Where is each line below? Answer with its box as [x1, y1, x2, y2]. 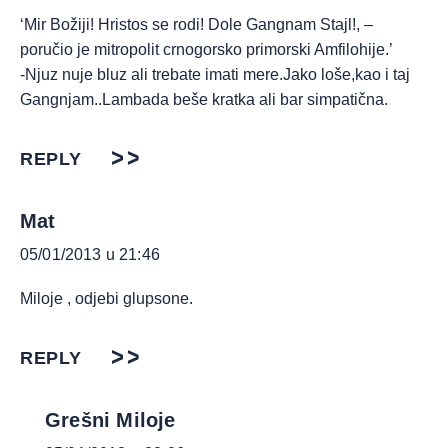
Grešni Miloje [45, 409, 176, 431]
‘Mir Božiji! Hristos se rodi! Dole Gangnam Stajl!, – [20, 16, 373, 33]
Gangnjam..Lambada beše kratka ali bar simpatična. [20, 91, 388, 108]
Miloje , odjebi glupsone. [20, 290, 193, 307]
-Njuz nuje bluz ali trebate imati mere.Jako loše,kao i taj [20, 66, 410, 83]
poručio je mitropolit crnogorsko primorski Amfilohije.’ [20, 41, 393, 58]
